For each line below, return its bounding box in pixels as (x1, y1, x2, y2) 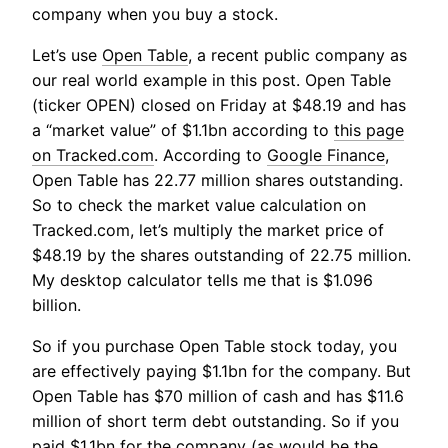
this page (334, 119, 404, 140)
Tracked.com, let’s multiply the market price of (32, 219, 384, 240)
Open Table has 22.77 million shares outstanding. (32, 169, 403, 190)
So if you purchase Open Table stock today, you (32, 335, 397, 356)
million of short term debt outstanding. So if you (32, 410, 399, 431)
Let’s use (32, 44, 102, 65)
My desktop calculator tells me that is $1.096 (32, 269, 373, 290)
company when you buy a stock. (32, 3, 278, 24)
